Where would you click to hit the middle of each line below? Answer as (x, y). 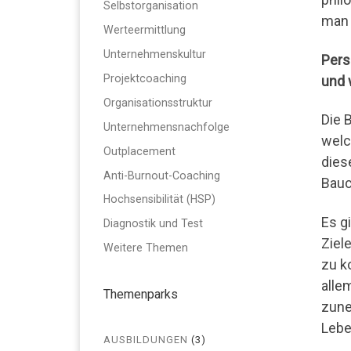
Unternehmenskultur (155, 54)
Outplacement (139, 151)
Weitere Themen (146, 248)
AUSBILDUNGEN (146, 340)
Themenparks (141, 294)
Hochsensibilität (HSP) (159, 199)
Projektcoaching (145, 78)
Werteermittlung (145, 30)
